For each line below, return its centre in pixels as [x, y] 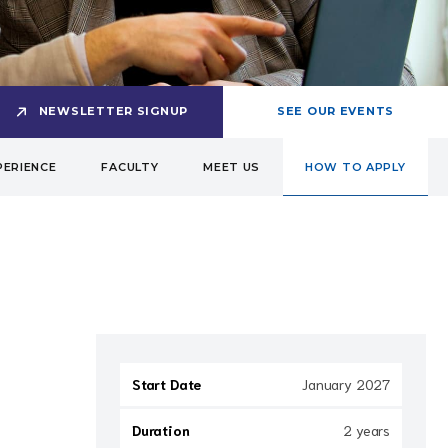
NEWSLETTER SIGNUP [113, 111]
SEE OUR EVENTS [335, 111]
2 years [366, 430]
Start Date [167, 384]
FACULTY [130, 167]
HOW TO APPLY [355, 167]
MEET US [232, 167]
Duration [161, 430]
